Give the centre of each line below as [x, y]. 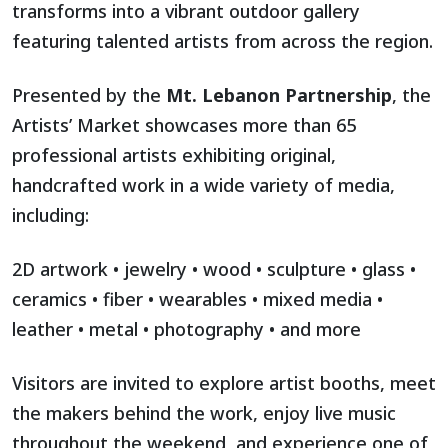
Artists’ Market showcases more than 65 [184, 124]
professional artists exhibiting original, [174, 154]
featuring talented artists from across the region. [222, 40]
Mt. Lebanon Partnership [279, 94]
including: [50, 214]
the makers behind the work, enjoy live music [204, 412]
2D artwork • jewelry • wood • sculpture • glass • [214, 268]
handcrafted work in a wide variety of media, [203, 184]
